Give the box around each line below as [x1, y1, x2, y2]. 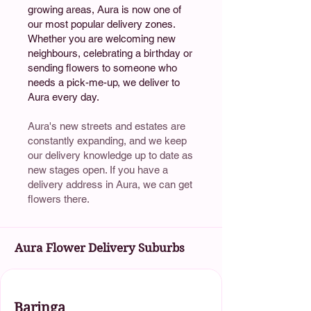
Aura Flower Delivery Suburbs [15, 240, 185, 255]
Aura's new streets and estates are [28, 119, 185, 132]
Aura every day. [28, 90, 99, 103]
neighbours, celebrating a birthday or [28, 47, 192, 59]
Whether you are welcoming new [28, 32, 176, 44]
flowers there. [28, 192, 90, 205]
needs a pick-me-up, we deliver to [28, 76, 180, 88]
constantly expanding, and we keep [28, 134, 187, 146]
